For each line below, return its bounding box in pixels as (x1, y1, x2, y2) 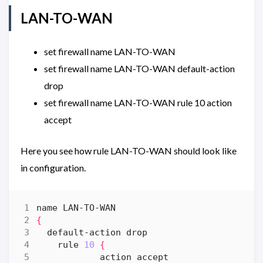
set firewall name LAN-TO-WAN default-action (44, 63, 235, 75)
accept (44, 114, 72, 126)
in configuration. (21, 162, 86, 174)
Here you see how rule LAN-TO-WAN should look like (21, 145, 237, 157)
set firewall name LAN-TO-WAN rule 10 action (44, 97, 232, 109)
